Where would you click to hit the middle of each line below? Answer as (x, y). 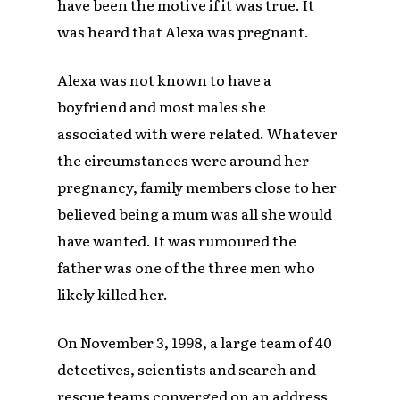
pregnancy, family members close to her (197, 187)
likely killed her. (114, 294)
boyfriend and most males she (162, 107)
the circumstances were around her (183, 160)
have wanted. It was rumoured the (177, 241)
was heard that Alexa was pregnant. (183, 32)
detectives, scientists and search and (187, 369)
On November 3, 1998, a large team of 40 (195, 342)
